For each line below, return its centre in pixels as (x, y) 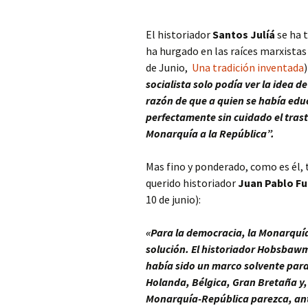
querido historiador (192, 183)
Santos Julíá (244, 34)
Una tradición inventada (248, 67)
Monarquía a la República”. (210, 133)
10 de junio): (173, 199)
